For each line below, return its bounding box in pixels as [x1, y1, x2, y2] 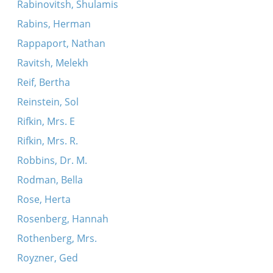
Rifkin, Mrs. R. [16, 134, 78, 147]
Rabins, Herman [16, 17, 91, 30]
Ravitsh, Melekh [16, 56, 88, 69]
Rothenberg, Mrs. [16, 232, 97, 245]
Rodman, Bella [16, 173, 83, 186]
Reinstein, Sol [16, 95, 79, 108]
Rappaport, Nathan [16, 37, 105, 50]
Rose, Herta [16, 193, 71, 206]
